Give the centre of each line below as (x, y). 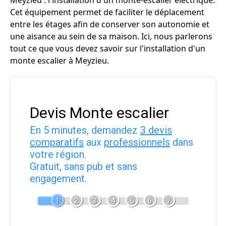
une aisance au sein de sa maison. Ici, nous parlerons (111, 36)
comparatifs (57, 142)
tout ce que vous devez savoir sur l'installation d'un (108, 48)
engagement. (58, 179)
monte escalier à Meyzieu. (60, 61)
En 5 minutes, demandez (85, 130)
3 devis (156, 130)
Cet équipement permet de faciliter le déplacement (107, 12)
